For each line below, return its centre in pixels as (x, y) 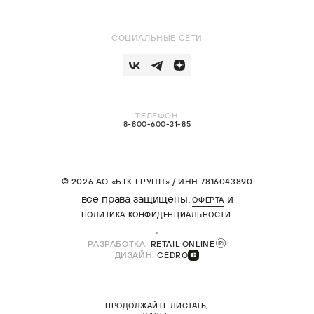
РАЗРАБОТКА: (119, 243)
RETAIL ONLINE (183, 243)
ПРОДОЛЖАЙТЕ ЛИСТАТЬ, (157, 306)
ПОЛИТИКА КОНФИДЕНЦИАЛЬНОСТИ (156, 214)
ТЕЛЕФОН (157, 115)
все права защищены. (137, 198)
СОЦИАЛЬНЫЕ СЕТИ (157, 37)
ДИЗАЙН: (136, 255)
